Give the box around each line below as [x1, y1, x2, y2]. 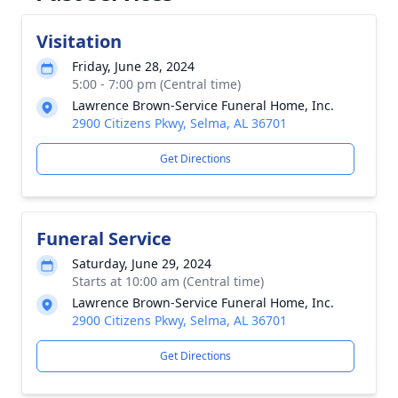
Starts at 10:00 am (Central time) [72, 273, 264, 290]
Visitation [36, 29, 122, 53]
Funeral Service [36, 227, 171, 251]
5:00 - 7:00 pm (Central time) [72, 76, 241, 92]
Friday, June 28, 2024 [72, 58, 195, 75]
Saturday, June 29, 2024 [72, 255, 211, 272]
